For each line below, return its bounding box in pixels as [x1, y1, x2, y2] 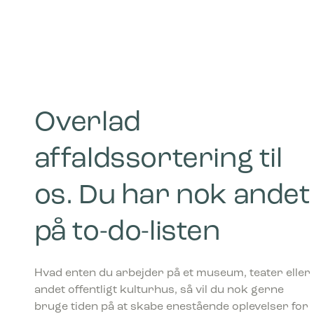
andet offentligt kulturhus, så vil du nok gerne [34, 285, 284, 296]
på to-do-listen [34, 219, 220, 247]
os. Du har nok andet [34, 182, 310, 211]
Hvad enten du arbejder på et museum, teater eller [34, 268, 310, 280]
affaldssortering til [34, 146, 282, 175]
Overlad [34, 109, 141, 138]
